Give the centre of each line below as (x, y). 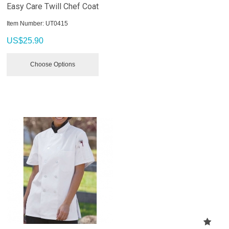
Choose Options (53, 64)
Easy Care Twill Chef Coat (53, 6)
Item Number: (26, 23)
